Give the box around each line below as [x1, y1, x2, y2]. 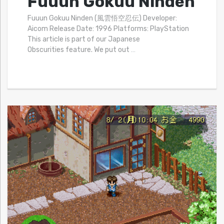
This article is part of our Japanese [27, 35, 140, 44]
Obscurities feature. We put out [27, 45, 131, 54]
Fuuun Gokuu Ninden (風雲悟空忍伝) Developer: [27, 14, 177, 23]
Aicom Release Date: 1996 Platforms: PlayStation [27, 24, 189, 33]
